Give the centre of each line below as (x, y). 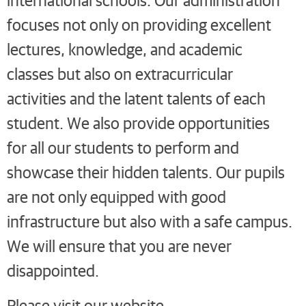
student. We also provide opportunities (138, 123)
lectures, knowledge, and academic (125, 49)
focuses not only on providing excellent (139, 25)
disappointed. (53, 270)
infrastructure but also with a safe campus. (150, 221)
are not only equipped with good (116, 197)
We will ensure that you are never (119, 246)
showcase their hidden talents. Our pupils (146, 172)
